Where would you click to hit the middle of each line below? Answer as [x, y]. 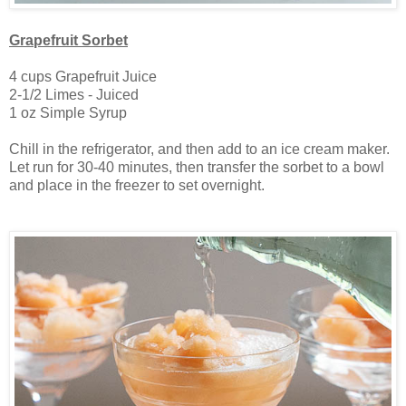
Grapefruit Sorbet [68, 41]
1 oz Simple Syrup [68, 113]
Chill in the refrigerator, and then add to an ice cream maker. [201, 150]
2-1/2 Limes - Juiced [74, 95]
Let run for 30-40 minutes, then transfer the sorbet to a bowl [197, 168]
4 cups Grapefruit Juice [83, 77]
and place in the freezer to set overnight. [140, 186]
